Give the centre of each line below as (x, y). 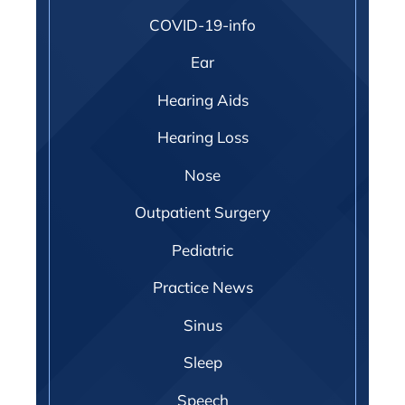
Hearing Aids (202, 99)
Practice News (202, 287)
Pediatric (202, 250)
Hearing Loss (202, 137)
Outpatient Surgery (202, 212)
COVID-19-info (202, 24)
